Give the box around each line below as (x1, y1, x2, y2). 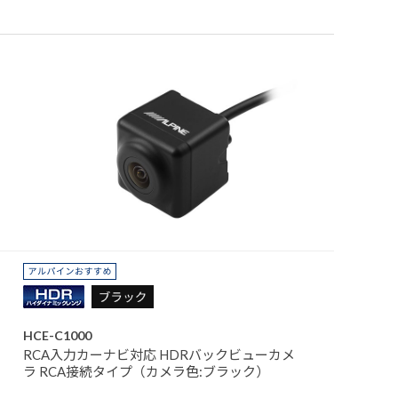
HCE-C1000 (23, 327, 92, 343)
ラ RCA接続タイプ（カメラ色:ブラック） (23, 362, 269, 379)
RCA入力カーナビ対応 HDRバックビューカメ (23, 346, 295, 362)
